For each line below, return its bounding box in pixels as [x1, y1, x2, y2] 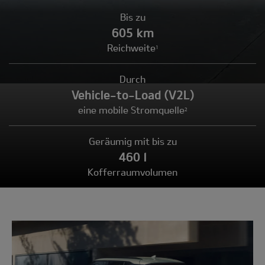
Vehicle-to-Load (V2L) [71, 87, 194, 102]
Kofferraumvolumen [88, 166, 177, 177]
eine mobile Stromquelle [77, 104, 185, 115]
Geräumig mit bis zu [88, 135, 177, 147]
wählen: [11, 234, 43, 245]
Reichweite [106, 41, 156, 53]
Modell [11, 221, 38, 232]
